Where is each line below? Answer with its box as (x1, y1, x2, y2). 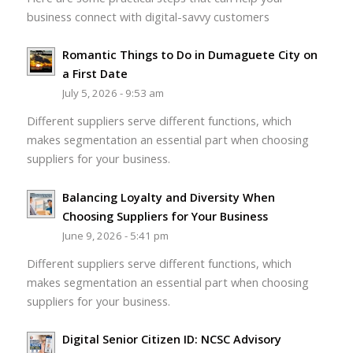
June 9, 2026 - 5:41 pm (61, 228, 169, 243)
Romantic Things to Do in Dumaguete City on (61, 47, 318, 63)
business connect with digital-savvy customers (26, 9, 269, 24)
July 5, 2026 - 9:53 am (61, 86, 164, 101)
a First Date (61, 66, 128, 82)
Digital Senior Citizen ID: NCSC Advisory (61, 332, 281, 347)
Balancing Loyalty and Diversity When (61, 189, 275, 205)
